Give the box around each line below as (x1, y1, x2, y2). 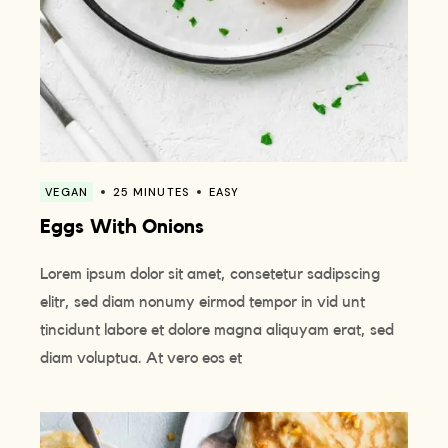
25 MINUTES (112, 185, 189, 200)
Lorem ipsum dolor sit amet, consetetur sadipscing (40, 266, 381, 283)
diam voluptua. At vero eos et (40, 350, 243, 367)
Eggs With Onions (40, 217, 205, 238)
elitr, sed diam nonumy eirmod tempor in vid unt (40, 294, 366, 311)
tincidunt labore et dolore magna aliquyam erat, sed (40, 322, 395, 339)
